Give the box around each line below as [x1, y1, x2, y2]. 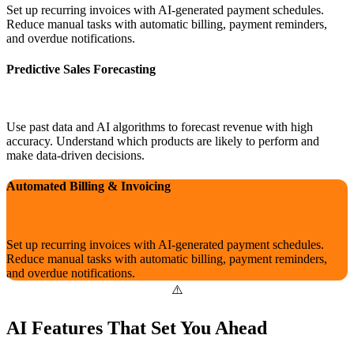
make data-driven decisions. [6, 149, 145, 163]
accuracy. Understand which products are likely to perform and [6, 134, 319, 149]
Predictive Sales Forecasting [6, 62, 156, 76]
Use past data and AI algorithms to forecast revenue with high [6, 120, 313, 134]
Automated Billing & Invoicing [6, 179, 171, 194]
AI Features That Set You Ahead [6, 317, 267, 338]
